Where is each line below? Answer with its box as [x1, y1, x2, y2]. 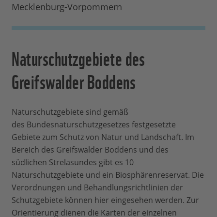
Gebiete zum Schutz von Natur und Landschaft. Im [12, 132, 194, 143]
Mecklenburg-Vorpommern [12, 1, 122, 13]
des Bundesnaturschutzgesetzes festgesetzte [12, 119, 176, 130]
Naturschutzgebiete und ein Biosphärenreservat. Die [12, 170, 204, 181]
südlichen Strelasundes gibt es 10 [12, 157, 134, 168]
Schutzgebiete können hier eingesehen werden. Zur [12, 195, 199, 206]
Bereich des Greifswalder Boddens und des [12, 144, 169, 155]
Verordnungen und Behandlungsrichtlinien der [12, 182, 183, 193]
